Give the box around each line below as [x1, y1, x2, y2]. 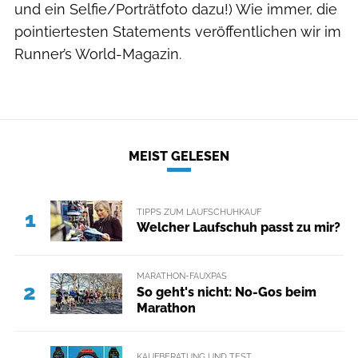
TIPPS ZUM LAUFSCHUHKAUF [136, 205, 261, 217]
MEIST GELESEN [129, 149, 229, 165]
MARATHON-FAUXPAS [136, 270, 227, 282]
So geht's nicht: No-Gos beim [136, 284, 316, 300]
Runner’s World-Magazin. [14, 45, 181, 62]
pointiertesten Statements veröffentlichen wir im [14, 22, 341, 40]
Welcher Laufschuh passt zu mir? [136, 219, 340, 235]
